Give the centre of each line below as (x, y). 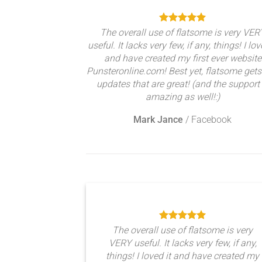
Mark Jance (158, 120)
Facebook (211, 120)
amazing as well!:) (182, 97)
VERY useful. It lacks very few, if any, (182, 243)
